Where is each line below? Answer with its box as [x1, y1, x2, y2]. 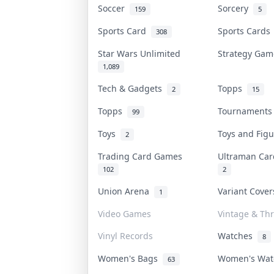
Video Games [97, 207, 151, 220]
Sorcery [217, 2, 253, 14]
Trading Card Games [97, 150, 187, 162]
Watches [217, 229, 257, 242]
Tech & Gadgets [97, 82, 167, 94]
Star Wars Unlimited [97, 47, 185, 59]
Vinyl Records [97, 229, 153, 242]
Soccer [97, 2, 130, 14]
